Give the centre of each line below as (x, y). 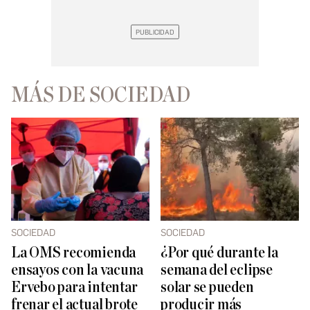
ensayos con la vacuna (77, 271)
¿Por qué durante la (219, 253)
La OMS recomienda (74, 253)
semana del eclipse (217, 271)
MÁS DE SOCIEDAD (101, 95)
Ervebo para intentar (74, 288)
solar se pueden (207, 288)
